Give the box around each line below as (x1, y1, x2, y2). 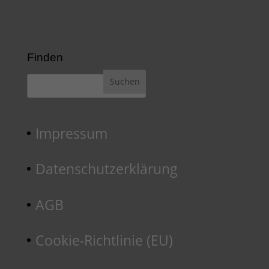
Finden (26, 50, 63, 64)
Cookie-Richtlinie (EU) (35, 231, 173, 250)
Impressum (35, 123, 107, 143)
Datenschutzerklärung (35, 159, 178, 179)
